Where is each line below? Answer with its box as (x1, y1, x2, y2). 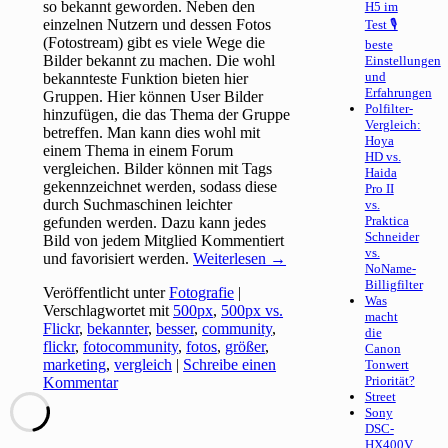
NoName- (364, 261, 416, 277)
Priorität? (364, 373, 415, 389)
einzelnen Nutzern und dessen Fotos (43, 16, 272, 34)
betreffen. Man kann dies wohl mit (43, 124, 261, 142)
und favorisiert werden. (43, 250, 194, 268)
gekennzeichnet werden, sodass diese (43, 178, 278, 196)
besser (156, 320, 195, 338)
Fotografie (169, 284, 235, 302)
